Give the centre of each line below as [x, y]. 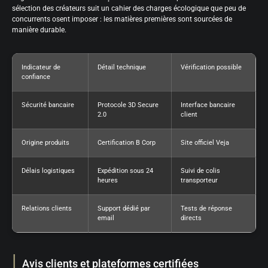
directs [191, 218]
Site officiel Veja [205, 142]
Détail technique [122, 67]
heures [108, 180]
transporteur [199, 180]
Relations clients [47, 208]
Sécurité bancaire [48, 105]
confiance [36, 77]
